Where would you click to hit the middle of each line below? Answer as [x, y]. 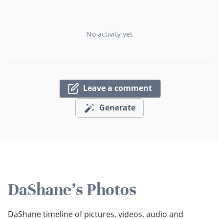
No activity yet [109, 34]
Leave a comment [117, 88]
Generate [117, 108]
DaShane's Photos [72, 189]
